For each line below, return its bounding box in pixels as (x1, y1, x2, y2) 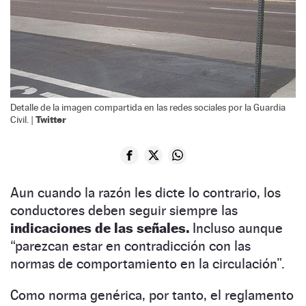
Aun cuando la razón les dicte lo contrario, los (10, 184, 281, 201)
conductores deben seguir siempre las (10, 201, 238, 219)
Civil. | (10, 113, 36, 125)
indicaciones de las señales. (10, 219, 189, 236)
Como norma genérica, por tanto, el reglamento (10, 286, 294, 303)
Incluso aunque (189, 219, 283, 236)
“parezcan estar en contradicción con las (10, 237, 251, 254)
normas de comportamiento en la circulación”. (10, 255, 288, 272)
